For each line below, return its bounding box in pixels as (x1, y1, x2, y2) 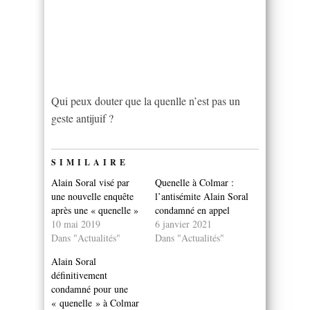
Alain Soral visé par (51, 175, 129, 189)
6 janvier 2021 (155, 217, 212, 230)
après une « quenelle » (51, 203, 138, 217)
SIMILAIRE (51, 156, 129, 168)
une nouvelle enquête (51, 189, 134, 203)
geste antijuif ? (51, 110, 113, 125)
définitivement (51, 268, 107, 282)
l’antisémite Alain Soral (155, 189, 248, 203)
